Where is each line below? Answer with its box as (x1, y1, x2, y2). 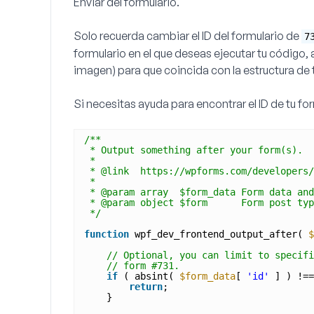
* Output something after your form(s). (90, 144, 303, 156)
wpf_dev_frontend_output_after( (135, 228, 308, 240)
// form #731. (107, 260, 179, 271)
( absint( (123, 271, 179, 282)
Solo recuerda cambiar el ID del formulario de (74, 29, 301, 43)
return (129, 281, 163, 292)
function (84, 228, 129, 240)
